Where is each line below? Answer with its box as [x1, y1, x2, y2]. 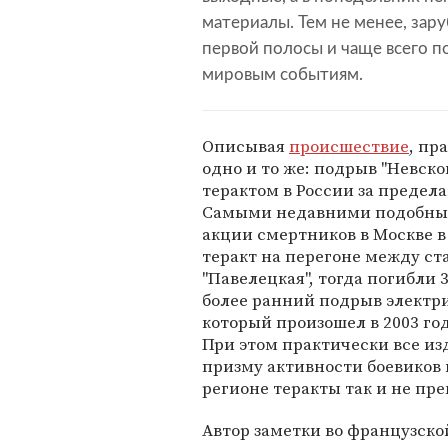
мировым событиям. [202, 66, 363, 84]
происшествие [289, 134, 409, 159]
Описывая [202, 134, 289, 159]
